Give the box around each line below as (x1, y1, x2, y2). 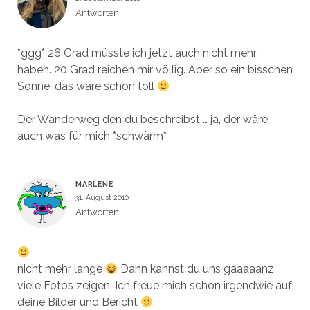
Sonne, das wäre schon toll (17, 79, 157, 93)
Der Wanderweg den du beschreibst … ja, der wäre (17, 112, 268, 126)
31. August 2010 (75, 192, 129, 201)
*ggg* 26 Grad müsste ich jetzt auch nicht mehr (17, 46, 257, 60)
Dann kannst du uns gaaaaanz (118, 262, 275, 275)
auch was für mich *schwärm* (17, 129, 167, 143)
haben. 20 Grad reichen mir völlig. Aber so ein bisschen (17, 62, 293, 76)
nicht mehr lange (17, 262, 105, 275)
